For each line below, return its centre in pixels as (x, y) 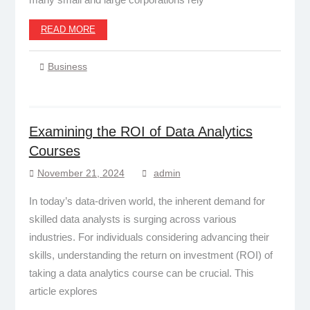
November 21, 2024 (81, 173)
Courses (54, 151)
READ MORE (68, 29)
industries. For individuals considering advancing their (149, 237)
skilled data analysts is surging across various (133, 219)
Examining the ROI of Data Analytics (140, 131)
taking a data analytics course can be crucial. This (141, 273)
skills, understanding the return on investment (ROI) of (151, 255)
